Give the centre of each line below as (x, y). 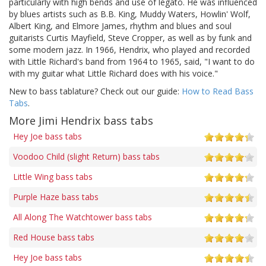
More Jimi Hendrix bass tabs (81, 120)
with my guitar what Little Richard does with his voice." (113, 73)
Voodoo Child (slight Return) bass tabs (86, 156)
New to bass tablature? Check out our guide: (95, 91)
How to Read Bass (218, 91)
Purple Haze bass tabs (56, 197)
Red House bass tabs (54, 237)
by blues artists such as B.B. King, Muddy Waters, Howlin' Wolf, (130, 14)
